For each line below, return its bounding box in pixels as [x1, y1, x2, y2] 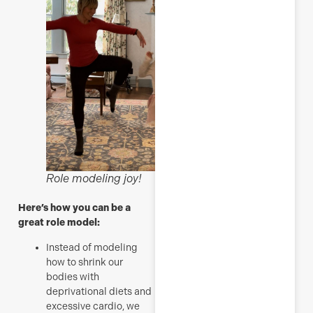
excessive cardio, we [46, 300, 140, 312]
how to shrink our [46, 256, 123, 268]
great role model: [18, 217, 100, 229]
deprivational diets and [46, 285, 152, 297]
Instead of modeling [46, 241, 138, 253]
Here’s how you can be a [18, 202, 131, 214]
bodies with [46, 270, 99, 282]
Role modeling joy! [46, 172, 142, 186]
